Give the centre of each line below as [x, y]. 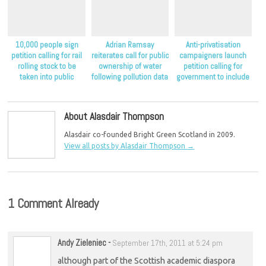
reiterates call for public [130, 56]
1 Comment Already [53, 204]
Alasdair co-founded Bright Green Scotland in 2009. [150, 135]
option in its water [213, 99]
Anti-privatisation [213, 45]
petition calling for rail [47, 56]
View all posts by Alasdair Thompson [126, 146]
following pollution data [130, 77]
